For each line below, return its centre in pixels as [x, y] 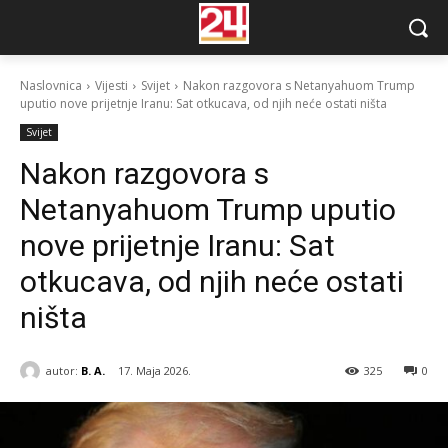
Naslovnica [51, 85]
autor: [62, 370]
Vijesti [111, 85]
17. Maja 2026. [154, 371]
